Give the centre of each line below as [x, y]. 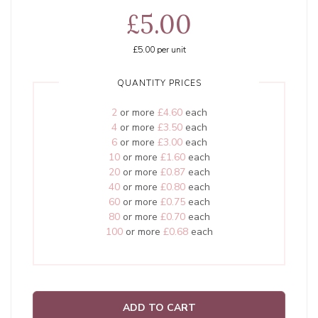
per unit [170, 50]
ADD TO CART [159, 308]
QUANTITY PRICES [159, 83]
